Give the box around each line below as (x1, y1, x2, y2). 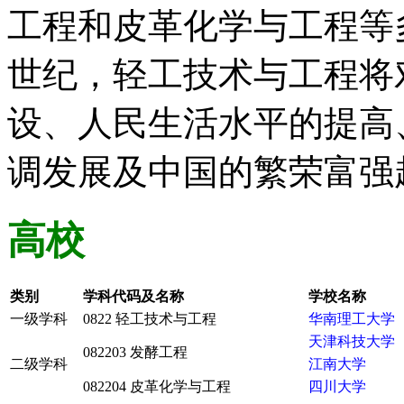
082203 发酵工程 (83, 344, 188, 360)
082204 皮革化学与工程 (83, 378, 231, 394)
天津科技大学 (308, 333, 395, 349)
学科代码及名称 (83, 288, 184, 304)
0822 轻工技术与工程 (83, 310, 216, 326)
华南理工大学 (308, 310, 395, 326)
